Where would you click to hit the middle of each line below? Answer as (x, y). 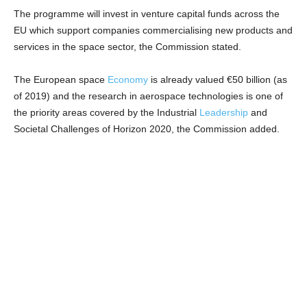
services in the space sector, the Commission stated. (127, 46)
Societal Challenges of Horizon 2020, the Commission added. (147, 128)
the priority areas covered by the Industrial (107, 112)
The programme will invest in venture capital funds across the (147, 13)
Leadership (224, 112)
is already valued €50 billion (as (218, 79)
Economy (128, 79)
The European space (61, 79)
